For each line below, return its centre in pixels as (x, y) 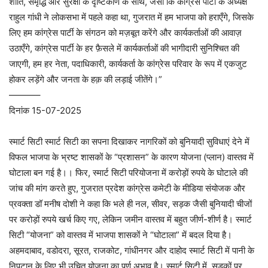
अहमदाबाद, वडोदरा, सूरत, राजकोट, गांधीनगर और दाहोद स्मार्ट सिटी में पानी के (132, 250)
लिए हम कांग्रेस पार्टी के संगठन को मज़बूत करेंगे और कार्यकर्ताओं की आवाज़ (125, 33)
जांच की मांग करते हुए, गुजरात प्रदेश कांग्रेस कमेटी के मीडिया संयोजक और (127, 188)
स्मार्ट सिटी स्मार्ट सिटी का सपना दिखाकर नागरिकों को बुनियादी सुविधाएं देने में (129, 141)
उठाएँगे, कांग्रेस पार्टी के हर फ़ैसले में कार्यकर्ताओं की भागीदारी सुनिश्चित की (124, 48)
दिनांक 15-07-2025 (45, 110)
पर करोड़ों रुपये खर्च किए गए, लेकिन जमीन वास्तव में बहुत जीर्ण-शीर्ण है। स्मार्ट (130, 219)
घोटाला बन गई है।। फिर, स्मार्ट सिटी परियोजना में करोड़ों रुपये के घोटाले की (128, 173)
